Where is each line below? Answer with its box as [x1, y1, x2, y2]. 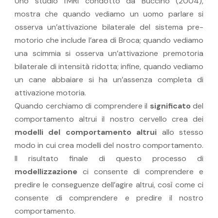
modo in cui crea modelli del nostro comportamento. [15, 140, 203, 150]
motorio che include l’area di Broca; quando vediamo [15, 35, 203, 45]
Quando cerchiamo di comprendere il [15, 100, 150, 111]
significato [149, 100, 191, 111]
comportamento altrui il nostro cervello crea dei [15, 113, 203, 124]
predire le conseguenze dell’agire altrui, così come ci [15, 179, 203, 190]
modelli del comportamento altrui [15, 127, 157, 137]
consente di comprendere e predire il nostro [15, 192, 203, 203]
